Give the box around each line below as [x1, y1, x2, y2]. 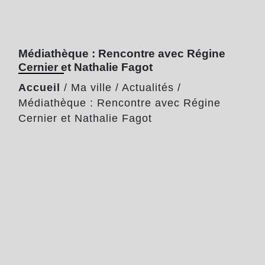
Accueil [18, 81, 60, 93]
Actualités [122, 81, 174, 93]
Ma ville [71, 81, 112, 93]
